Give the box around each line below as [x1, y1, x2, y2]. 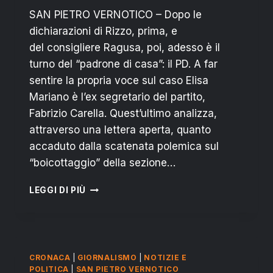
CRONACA [29, 253, 71, 263]
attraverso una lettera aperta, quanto [29, 124, 211, 136]
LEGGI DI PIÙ [29, 185, 87, 196]
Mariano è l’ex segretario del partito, [29, 91, 205, 104]
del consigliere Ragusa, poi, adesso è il [29, 41, 220, 54]
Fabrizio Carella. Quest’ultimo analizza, [29, 107, 217, 120]
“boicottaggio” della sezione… [29, 157, 175, 169]
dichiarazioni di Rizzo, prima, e [29, 25, 177, 38]
